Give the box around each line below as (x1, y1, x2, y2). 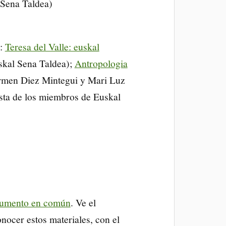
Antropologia (74, 56, 128, 70)
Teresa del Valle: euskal (5, 39, 99, 53)
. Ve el (70, 195, 96, 209)
